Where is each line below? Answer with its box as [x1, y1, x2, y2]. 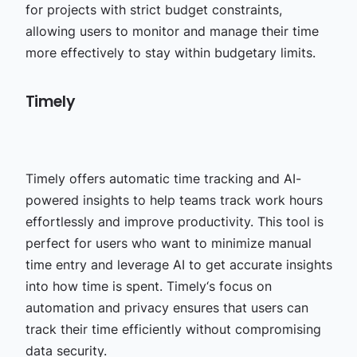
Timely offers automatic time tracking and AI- [25, 170, 301, 186]
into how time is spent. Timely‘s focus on [25, 277, 272, 294]
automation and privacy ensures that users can [25, 299, 308, 316]
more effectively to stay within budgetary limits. [25, 44, 316, 61]
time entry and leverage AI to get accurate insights [25, 256, 332, 273]
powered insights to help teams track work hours [25, 191, 323, 208]
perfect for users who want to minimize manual [25, 234, 312, 251]
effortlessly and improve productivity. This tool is [25, 213, 324, 229]
